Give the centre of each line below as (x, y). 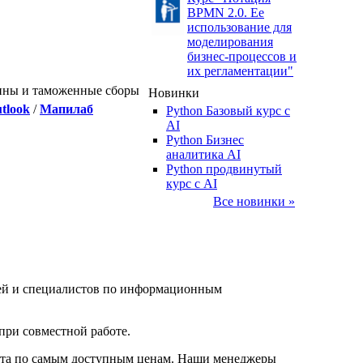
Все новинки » (254, 201)
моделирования (230, 42)
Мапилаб (66, 109)
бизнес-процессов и (242, 56)
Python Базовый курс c (228, 111)
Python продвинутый (224, 169)
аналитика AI (203, 154)
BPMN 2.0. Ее (226, 13)
